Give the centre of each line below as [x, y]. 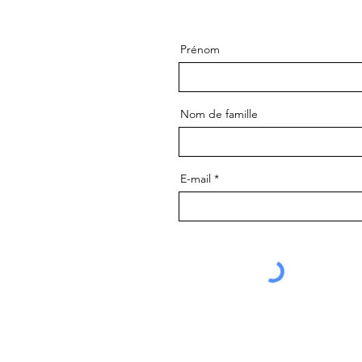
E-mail [196, 178]
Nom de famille [219, 114]
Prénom [200, 49]
